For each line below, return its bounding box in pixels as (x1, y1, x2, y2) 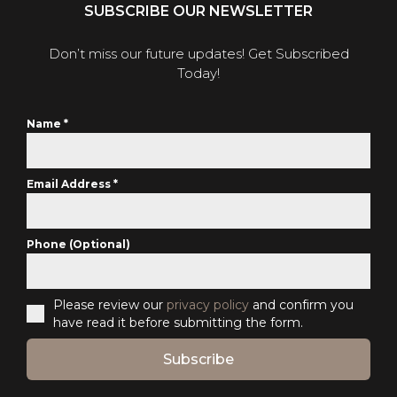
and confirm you (249, 297, 354, 314)
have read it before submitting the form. (53, 315, 303, 331)
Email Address (27, 177, 113, 191)
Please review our (53, 297, 167, 314)
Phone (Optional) (27, 237, 130, 252)
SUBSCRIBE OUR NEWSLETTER (84, 3, 313, 20)
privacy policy (167, 297, 249, 314)
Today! (177, 65, 220, 82)
